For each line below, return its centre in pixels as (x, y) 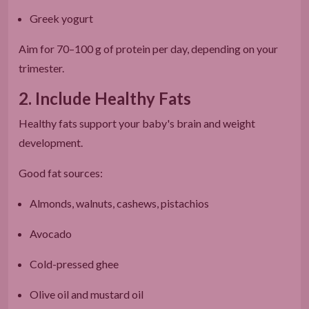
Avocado (51, 233)
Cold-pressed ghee (74, 263)
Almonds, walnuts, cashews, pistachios (119, 203)
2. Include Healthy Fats (105, 98)
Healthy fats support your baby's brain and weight (137, 123)
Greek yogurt (61, 18)
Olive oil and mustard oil (87, 294)
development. (51, 142)
